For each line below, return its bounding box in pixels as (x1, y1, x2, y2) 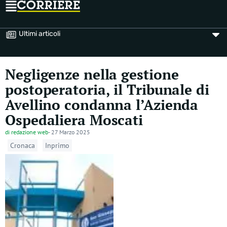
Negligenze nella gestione (5, 65, 179, 84)
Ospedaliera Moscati (5, 110, 143, 129)
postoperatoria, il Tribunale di (5, 80, 209, 99)
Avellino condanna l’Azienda (5, 95, 199, 114)
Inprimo (45, 141, 69, 150)
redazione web (11, 128, 48, 136)
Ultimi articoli (19, 29, 60, 38)
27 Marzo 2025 (51, 128, 90, 136)
